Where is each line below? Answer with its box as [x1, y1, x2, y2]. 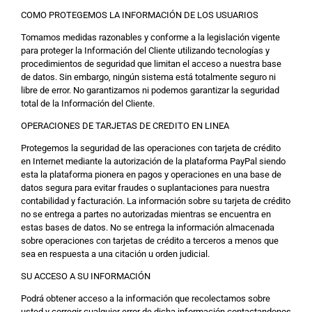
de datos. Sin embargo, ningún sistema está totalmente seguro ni [21, 72, 276, 82]
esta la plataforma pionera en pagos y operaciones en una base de [21, 169, 281, 180]
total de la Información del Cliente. [21, 98, 155, 109]
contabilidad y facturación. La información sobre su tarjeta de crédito [21, 196, 290, 206]
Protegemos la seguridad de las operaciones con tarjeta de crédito [21, 143, 281, 153]
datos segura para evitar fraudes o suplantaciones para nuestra [21, 182, 270, 193]
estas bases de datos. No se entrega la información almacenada [21, 222, 274, 233]
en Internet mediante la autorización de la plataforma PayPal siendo [21, 156, 286, 166]
